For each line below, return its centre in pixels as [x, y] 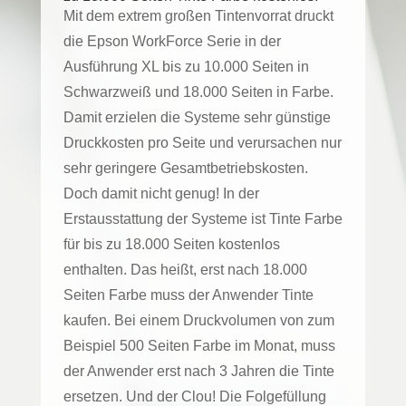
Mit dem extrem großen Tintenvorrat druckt [198, 15]
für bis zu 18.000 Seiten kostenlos [171, 244]
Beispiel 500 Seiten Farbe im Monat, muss [199, 345]
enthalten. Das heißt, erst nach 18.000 [185, 269]
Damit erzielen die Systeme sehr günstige [197, 117]
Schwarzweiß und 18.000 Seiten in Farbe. [198, 92]
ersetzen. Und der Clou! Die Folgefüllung [194, 396]
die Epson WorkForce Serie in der [172, 41]
